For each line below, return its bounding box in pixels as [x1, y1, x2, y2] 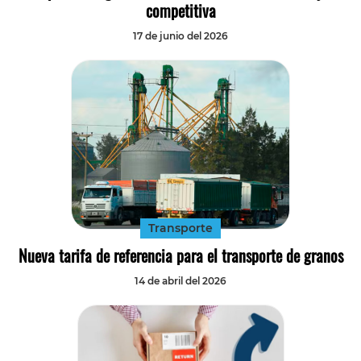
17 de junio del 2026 [133, 30, 228, 43]
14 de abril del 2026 [135, 274, 226, 287]
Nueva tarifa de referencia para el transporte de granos [18, 243, 343, 268]
